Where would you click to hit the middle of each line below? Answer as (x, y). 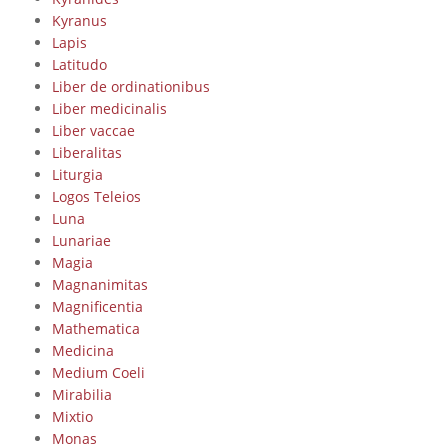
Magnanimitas (99, 284)
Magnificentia (97, 306)
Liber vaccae (93, 130)
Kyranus (79, 20)
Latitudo (79, 64)
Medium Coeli (98, 372)
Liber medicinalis (109, 108)
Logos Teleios (96, 196)
